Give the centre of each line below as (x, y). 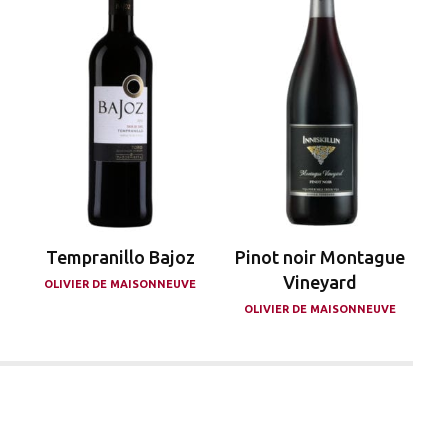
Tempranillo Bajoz (120, 257)
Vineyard (320, 282)
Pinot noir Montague (320, 257)
